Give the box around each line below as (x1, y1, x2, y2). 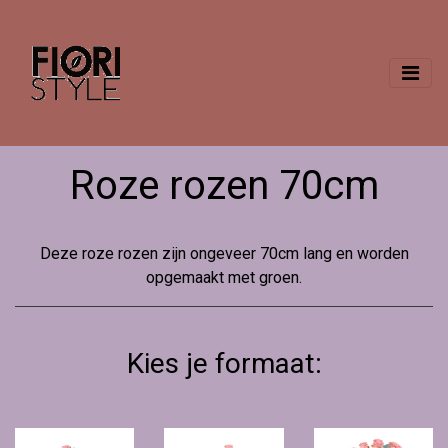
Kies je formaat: (126, 347, 322, 380)
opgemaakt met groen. (146, 268, 302, 287)
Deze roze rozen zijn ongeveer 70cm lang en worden (39, 244, 409, 263)
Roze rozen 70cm (69, 162, 379, 209)
